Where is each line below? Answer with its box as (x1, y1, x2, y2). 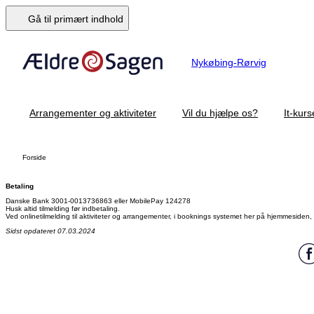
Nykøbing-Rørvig (191, 57, 266, 68)
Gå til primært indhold (28, 13, 123, 25)
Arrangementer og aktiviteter (29, 107, 156, 118)
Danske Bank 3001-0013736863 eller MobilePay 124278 (6, 197, 191, 205)
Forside (22, 153, 46, 161)
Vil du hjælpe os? (182, 107, 258, 118)
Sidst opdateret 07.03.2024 (6, 227, 95, 235)
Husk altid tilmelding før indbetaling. (6, 205, 120, 212)
